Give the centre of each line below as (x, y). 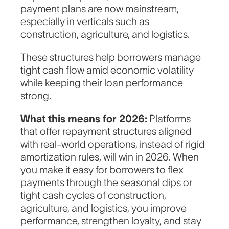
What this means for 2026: (84, 119)
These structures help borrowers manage (111, 58)
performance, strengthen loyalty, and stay (111, 221)
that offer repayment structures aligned (106, 132)
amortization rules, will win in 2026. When (110, 157)
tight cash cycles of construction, (94, 196)
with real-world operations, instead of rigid (113, 144)
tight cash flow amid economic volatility (107, 70)
